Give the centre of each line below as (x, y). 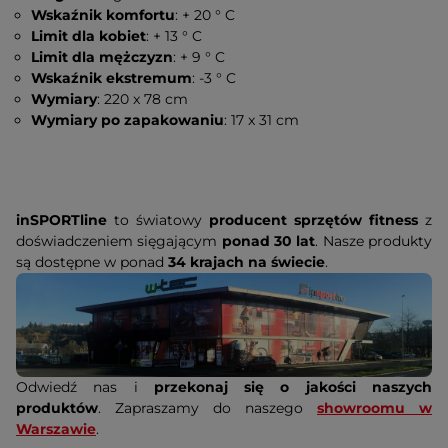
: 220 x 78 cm (143, 99)
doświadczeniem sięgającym (119, 241)
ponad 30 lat (268, 241)
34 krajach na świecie (246, 262)
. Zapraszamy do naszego (207, 408)
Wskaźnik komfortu (103, 15)
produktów (57, 408)
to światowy (158, 220)
